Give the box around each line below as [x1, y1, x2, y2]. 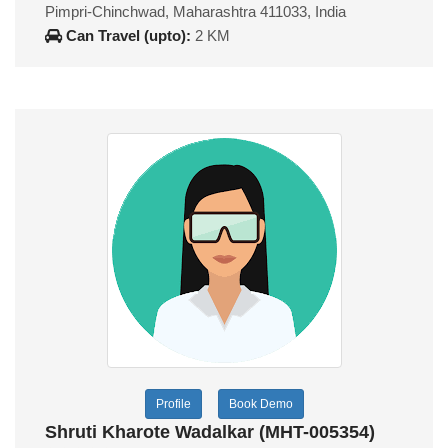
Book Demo [228, 396, 293, 411]
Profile [155, 396, 191, 411]
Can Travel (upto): [62, 26, 195, 44]
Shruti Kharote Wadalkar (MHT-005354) [45, 421, 375, 442]
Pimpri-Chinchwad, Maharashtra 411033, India [45, 2, 346, 20]
